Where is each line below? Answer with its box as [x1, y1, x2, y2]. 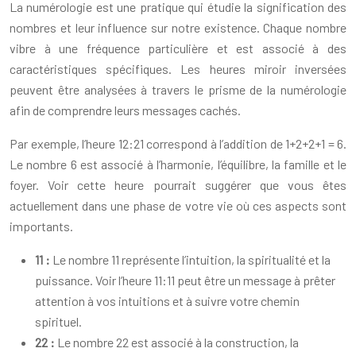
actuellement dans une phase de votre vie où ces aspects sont [10, 198, 346, 213]
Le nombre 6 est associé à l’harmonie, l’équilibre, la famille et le [10, 157, 346, 172]
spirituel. [35, 314, 82, 329]
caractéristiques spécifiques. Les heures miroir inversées [10, 61, 346, 76]
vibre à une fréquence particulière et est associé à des [10, 41, 346, 56]
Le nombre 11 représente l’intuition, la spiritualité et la [52, 252, 331, 267]
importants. [10, 219, 73, 234]
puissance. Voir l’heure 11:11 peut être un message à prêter [35, 273, 335, 288]
